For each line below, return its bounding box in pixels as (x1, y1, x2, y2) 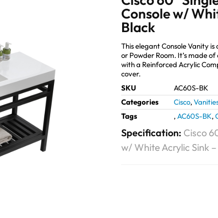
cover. (121, 69, 141, 79)
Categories (121, 97, 159, 107)
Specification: (121, 127, 183, 139)
